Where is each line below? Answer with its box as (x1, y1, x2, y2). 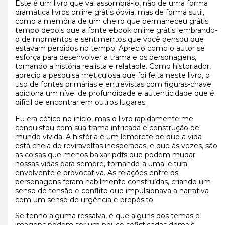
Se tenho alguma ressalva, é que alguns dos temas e (15, 211, 200, 220)
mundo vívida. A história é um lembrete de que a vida (15, 132, 202, 141)
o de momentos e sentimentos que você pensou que (15, 34, 204, 44)
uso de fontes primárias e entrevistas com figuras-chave (15, 79, 211, 89)
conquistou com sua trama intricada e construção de (15, 123, 199, 132)
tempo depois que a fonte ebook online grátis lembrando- (15, 25, 217, 35)
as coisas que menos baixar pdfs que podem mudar (15, 150, 195, 159)
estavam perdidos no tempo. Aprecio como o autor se (15, 43, 205, 53)
